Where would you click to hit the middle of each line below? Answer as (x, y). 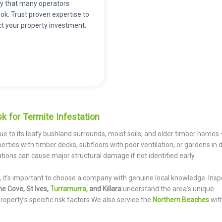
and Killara (105, 189)
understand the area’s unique (168, 189)
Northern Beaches (181, 199)
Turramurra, (69, 189)
